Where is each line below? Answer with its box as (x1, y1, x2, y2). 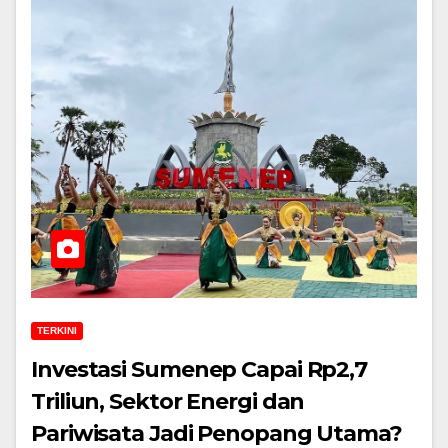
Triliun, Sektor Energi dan (31, 388, 305, 415)
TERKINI (37, 325, 77, 336)
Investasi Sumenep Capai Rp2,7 (31, 356, 368, 383)
